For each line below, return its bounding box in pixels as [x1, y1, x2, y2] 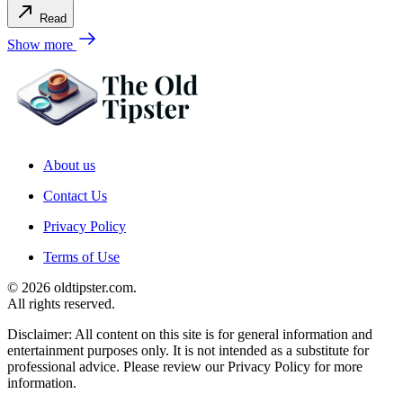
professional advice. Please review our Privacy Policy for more [7, 359, 363, 375]
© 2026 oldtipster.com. [7, 280, 137, 296]
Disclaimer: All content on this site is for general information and [7, 327, 372, 343]
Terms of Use [43, 249, 120, 265]
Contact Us [43, 188, 107, 204]
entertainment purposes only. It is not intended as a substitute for [7, 343, 369, 359]
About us [43, 157, 95, 174]
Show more [7, 37, 76, 53]
